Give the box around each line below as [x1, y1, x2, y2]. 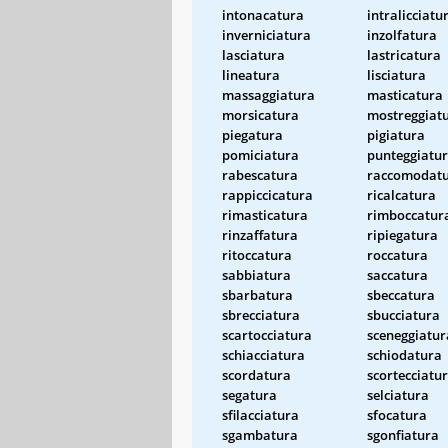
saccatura [367, 265, 428, 284]
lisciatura [367, 65, 426, 84]
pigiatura [367, 125, 425, 144]
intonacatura [222, 5, 304, 24]
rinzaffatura [222, 225, 298, 244]
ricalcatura [367, 185, 436, 204]
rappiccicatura [222, 185, 313, 204]
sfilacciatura [222, 405, 299, 424]
